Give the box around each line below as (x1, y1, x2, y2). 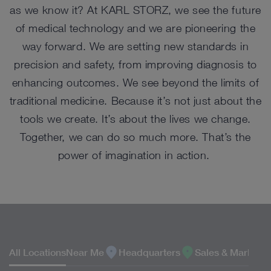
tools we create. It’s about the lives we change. (20, 112, 251, 125)
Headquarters (119, 246, 180, 259)
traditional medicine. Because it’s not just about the (9, 94, 262, 107)
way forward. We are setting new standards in (22, 39, 249, 53)
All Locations (9, 246, 66, 259)
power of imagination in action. (57, 148, 214, 162)
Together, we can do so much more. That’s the (20, 130, 251, 143)
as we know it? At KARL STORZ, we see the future (10, 3, 261, 16)
